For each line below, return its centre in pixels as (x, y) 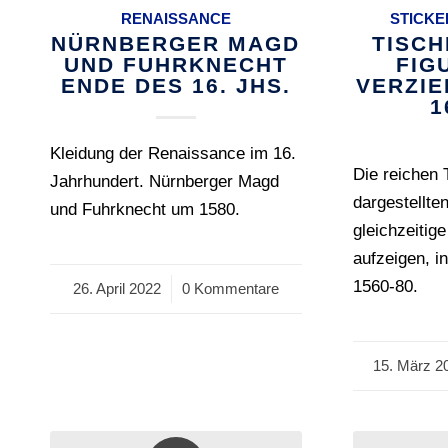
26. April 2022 (116, 288)
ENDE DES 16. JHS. (175, 85)
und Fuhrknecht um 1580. (145, 209)
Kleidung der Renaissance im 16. (173, 153)
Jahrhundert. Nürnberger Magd (164, 181)
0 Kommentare (230, 288)
